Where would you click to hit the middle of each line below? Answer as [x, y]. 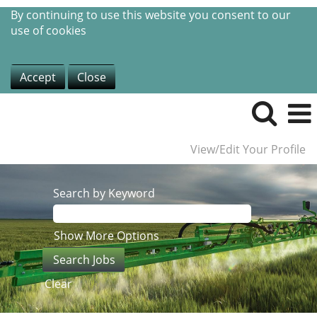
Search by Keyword [104, 193]
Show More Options [106, 236]
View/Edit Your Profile [248, 149]
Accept [38, 77]
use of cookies [48, 30]
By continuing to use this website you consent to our [151, 15]
